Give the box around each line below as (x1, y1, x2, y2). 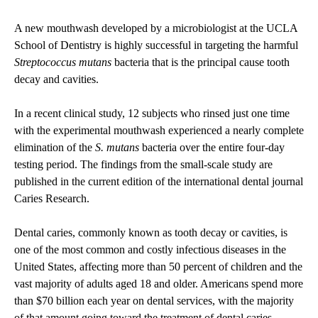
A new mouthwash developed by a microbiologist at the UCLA (14, 22, 297, 35)
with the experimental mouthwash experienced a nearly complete (14, 124, 304, 137)
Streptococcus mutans (14, 56, 111, 69)
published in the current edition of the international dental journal (14, 175, 303, 188)
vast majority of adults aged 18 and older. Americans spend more (14, 278, 303, 290)
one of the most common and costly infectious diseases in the (14, 243, 286, 256)
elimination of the (14, 141, 95, 154)
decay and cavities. (14, 73, 102, 86)
